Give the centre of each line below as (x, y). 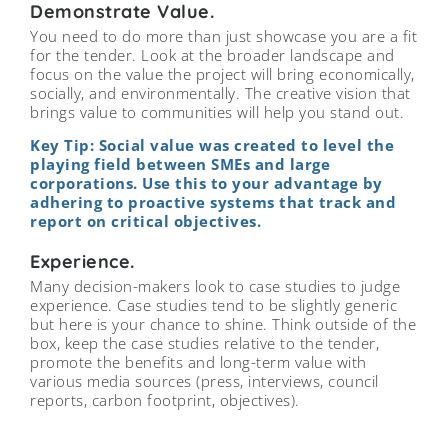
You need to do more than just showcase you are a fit (223, 35)
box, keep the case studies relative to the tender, (204, 343)
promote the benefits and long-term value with (198, 362)
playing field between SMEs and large (180, 164)
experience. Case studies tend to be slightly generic (213, 305)
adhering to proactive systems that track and (213, 202)
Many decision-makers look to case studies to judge (215, 286)
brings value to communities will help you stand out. (217, 111)
